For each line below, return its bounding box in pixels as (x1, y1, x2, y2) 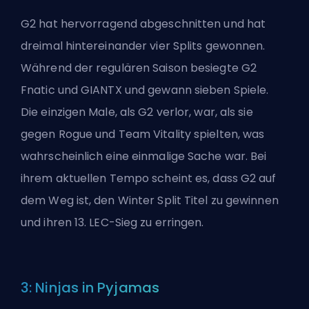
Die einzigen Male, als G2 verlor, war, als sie (21, 104, 253, 121)
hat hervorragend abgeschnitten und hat (39, 16, 266, 32)
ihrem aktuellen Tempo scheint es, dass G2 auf (21, 170, 277, 187)
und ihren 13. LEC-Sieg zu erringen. (21, 215, 204, 231)
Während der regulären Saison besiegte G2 (21, 60, 257, 77)
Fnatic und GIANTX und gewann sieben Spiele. (21, 82, 269, 99)
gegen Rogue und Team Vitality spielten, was (21, 126, 265, 143)
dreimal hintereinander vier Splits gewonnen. (21, 38, 266, 54)
